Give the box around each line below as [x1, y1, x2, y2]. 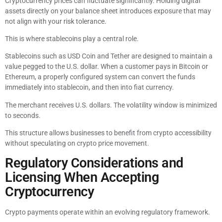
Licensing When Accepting [5, 169, 159, 185]
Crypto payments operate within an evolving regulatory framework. [5, 208, 210, 216]
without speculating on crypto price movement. [5, 139, 149, 148]
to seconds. [5, 111, 41, 119]
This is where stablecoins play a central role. [5, 35, 139, 43]
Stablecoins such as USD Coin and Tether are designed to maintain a [5, 52, 213, 60]
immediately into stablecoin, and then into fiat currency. [5, 83, 174, 92]
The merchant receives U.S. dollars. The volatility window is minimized [5, 101, 217, 109]
